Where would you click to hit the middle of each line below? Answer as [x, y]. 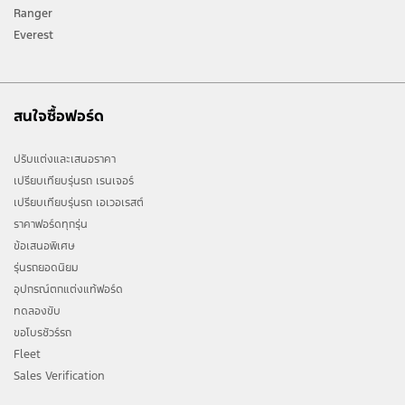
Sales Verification [59, 376]
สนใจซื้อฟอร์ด [59, 115]
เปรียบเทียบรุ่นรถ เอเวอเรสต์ [79, 202]
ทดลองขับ [37, 311]
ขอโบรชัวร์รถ [42, 332]
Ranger [33, 13]
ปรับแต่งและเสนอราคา [65, 159]
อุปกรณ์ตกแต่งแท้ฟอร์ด [68, 289]
